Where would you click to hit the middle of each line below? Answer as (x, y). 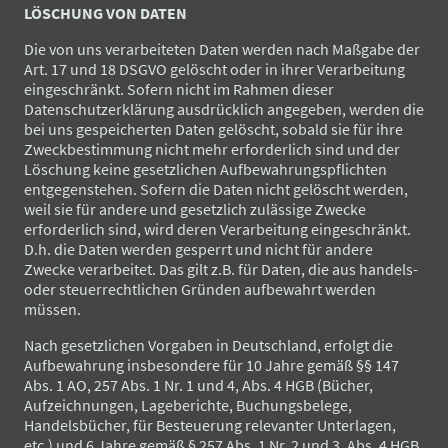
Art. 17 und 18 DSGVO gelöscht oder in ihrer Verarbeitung (214, 68)
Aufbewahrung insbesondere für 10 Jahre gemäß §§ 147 (211, 364)
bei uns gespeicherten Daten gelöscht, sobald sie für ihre (213, 128)
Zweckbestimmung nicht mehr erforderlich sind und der (212, 148)
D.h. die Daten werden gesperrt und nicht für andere (198, 248)
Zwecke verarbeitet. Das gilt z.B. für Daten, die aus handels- (221, 268)
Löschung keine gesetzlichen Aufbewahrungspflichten (205, 168)
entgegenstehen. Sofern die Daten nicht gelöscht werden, (216, 188)
